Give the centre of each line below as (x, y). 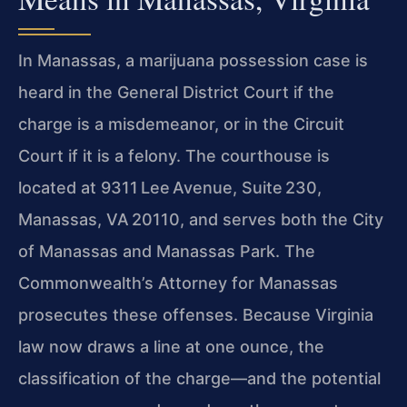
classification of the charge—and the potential (199, 379)
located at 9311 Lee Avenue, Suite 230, (170, 188)
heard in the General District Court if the (176, 93)
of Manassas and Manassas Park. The (167, 252)
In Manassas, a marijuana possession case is (193, 61)
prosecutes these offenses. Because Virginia (196, 315)
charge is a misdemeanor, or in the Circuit (181, 124)
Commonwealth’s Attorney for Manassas (178, 283)
